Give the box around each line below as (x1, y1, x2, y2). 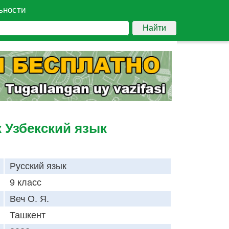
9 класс (10, 177, 41, 188)
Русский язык (10, 161, 66, 172)
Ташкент (10, 210, 45, 221)
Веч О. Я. (10, 194, 49, 204)
